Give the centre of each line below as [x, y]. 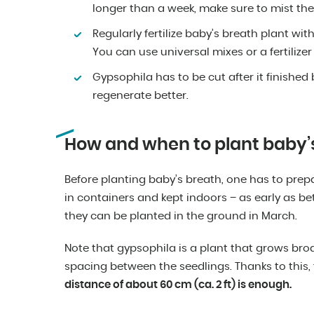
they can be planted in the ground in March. [181, 217]
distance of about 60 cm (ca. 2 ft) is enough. [178, 285]
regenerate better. [141, 96]
